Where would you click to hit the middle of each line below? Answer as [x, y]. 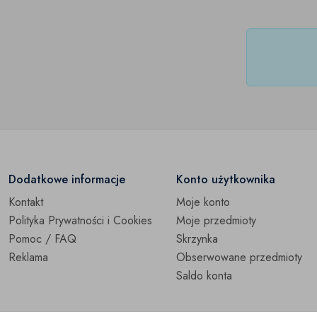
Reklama [28, 257]
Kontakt [26, 202]
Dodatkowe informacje [67, 179]
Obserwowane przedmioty [239, 257]
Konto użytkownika [226, 179]
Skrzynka [197, 239]
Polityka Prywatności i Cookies [80, 220]
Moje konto [203, 202]
